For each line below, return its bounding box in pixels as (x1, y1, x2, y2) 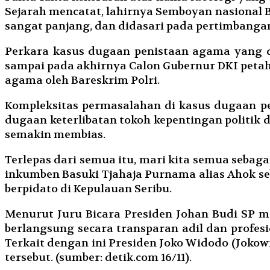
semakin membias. (5, 127, 105, 142)
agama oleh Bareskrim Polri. (5, 73, 160, 87)
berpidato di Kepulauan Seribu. (5, 181, 172, 196)
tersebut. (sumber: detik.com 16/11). (5, 250, 192, 265)
